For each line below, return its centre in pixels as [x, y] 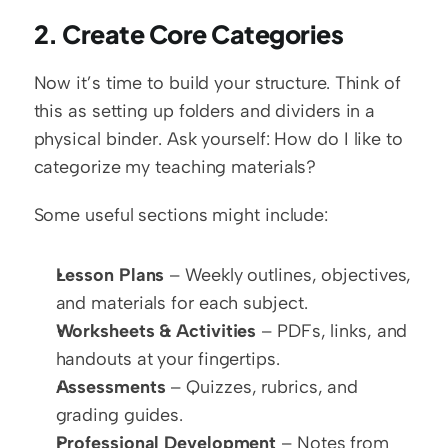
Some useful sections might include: [181, 215]
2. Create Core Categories [188, 34]
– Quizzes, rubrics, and [262, 387]
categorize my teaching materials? [175, 167]
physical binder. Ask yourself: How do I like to [218, 139]
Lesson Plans [110, 275]
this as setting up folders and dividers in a [204, 111]
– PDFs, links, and [332, 331]
